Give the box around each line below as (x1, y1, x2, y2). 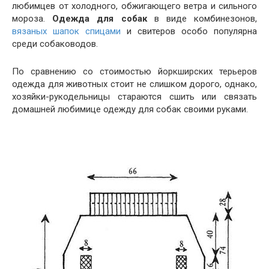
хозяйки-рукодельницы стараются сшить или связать (12, 91, 257, 102)
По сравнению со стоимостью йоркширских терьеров (12, 66, 257, 77)
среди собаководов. (12, 38, 103, 49)
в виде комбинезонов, (147, 13, 258, 24)
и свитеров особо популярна (121, 26, 257, 37)
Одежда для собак (52, 13, 147, 24)
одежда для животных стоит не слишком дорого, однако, (12, 79, 257, 89)
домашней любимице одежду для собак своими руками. (12, 104, 248, 115)
